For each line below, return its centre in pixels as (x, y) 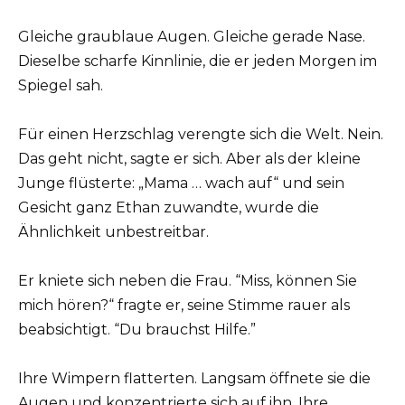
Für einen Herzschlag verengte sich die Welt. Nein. (201, 134)
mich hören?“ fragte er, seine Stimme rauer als (184, 305)
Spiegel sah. (61, 85)
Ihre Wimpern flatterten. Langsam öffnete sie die (194, 379)
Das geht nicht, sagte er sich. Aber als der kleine (189, 158)
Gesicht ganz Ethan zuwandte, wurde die (169, 207)
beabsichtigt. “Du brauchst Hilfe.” (137, 329)
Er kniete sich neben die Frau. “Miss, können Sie (188, 280)
